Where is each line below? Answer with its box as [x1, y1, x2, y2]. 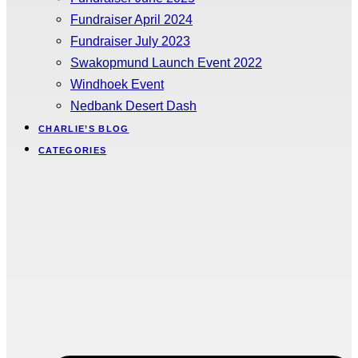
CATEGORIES [38, 145, 107, 155]
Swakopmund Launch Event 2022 [70, 54, 262, 70]
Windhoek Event [70, 76, 164, 91]
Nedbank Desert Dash [70, 97, 197, 113]
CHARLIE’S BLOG [38, 123, 129, 133]
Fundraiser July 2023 [70, 33, 190, 48]
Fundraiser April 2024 [70, 11, 193, 26]
